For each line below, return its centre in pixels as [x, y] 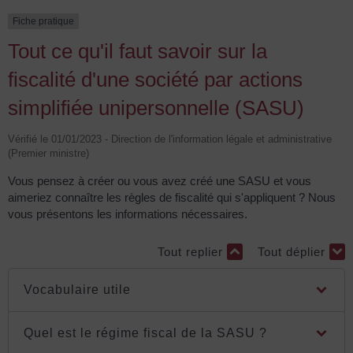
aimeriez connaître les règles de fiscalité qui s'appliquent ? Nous [172, 198]
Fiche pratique [43, 21]
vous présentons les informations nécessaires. [128, 214]
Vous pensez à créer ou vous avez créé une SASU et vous [160, 181]
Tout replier [192, 251]
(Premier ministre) [48, 154]
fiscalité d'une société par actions [155, 80]
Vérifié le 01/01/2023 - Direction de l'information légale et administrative [170, 139]
